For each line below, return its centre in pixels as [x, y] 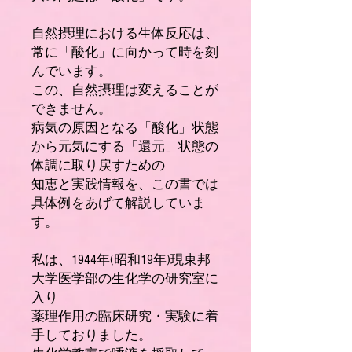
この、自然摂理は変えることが [125, 90]
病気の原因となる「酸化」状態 [125, 128]
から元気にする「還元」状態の [125, 147]
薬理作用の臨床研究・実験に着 [125, 316]
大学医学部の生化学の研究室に [125, 279]
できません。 [71, 109]
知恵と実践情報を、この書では [125, 184]
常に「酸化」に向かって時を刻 [125, 52]
